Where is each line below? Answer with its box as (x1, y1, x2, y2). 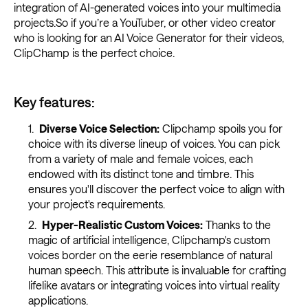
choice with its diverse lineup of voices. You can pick (27, 137, 280, 151)
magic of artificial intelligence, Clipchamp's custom (27, 233, 270, 247)
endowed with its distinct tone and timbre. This (27, 167, 254, 181)
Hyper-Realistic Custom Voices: (41, 218, 203, 232)
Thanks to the (202, 218, 271, 232)
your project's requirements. (27, 197, 165, 211)
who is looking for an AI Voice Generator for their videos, (14, 31, 284, 45)
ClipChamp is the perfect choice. (14, 46, 175, 60)
